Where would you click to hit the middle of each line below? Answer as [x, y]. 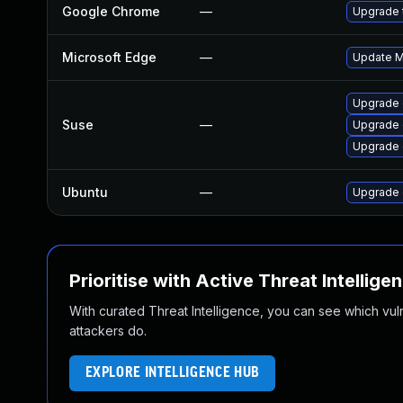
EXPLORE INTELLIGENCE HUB [172, 373]
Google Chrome [111, 11]
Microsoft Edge [109, 57]
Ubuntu [85, 192]
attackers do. [108, 331]
